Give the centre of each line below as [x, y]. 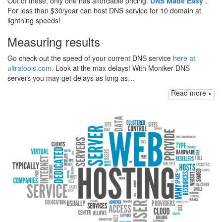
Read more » [192, 92]
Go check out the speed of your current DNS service [90, 58]
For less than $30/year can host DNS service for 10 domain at [104, 10]
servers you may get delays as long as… [71, 78]
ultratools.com [29, 68]
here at [184, 58]
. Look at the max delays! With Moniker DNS [121, 68]
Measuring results [54, 41]
